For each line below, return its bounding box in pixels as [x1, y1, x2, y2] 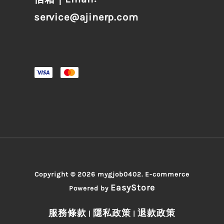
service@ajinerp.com [33, 10, 138, 23]
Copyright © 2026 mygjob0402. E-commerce [34, 170, 189, 178]
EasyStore [110, 182, 155, 193]
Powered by [69, 184, 110, 192]
